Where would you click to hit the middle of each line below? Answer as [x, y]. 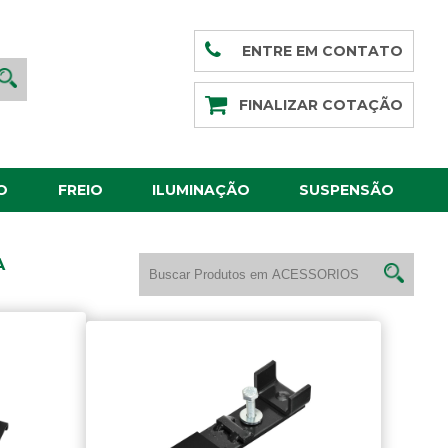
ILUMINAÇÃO [201, 190]
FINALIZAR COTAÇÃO [321, 105]
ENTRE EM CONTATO [323, 51]
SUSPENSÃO [347, 190]
